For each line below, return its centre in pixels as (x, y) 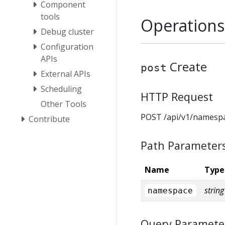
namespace (171, 190)
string (214, 190)
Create (187, 66)
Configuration (67, 47)
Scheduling (61, 89)
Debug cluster (67, 32)
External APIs (66, 74)
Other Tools (64, 104)
